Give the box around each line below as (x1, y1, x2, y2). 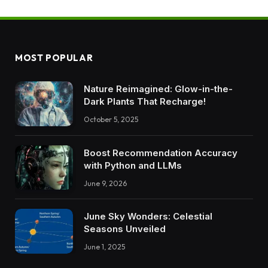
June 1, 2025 (84, 242, 125, 252)
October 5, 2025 (84, 115, 138, 124)
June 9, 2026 (84, 178, 127, 188)
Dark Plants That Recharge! (84, 96, 206, 108)
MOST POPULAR (15, 52, 93, 64)
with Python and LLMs (84, 159, 182, 171)
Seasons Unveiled (84, 223, 166, 235)
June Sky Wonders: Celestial (84, 211, 212, 223)
